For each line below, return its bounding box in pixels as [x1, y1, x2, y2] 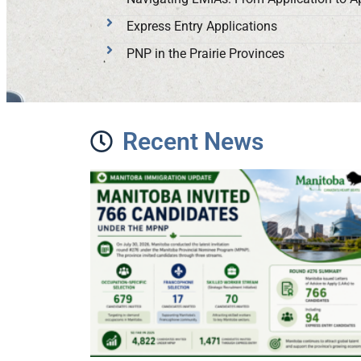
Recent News [122, 127, 263, 156]
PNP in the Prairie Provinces [127, 46, 284, 61]
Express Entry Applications [127, 19, 277, 34]
